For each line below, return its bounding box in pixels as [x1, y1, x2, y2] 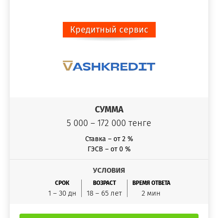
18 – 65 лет [86, 189, 122, 198]
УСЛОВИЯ [93, 166, 125, 175]
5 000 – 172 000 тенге [67, 118, 151, 128]
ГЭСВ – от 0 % [87, 145, 131, 153]
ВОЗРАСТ [92, 180, 116, 186]
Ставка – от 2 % [85, 135, 133, 143]
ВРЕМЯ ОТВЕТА [132, 180, 170, 186]
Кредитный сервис [70, 24, 148, 35]
